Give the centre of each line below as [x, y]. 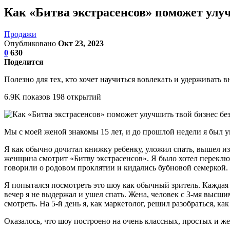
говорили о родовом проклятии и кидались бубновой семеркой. [116, 167]
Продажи [20, 34]
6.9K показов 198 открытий [53, 97]
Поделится [24, 62]
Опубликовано [31, 43]
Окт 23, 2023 [81, 43]
